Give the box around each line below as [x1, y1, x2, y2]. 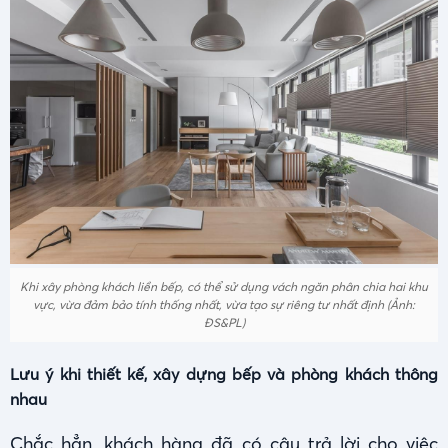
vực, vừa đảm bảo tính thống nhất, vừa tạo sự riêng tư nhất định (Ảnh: [33, 297, 415, 313]
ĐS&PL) [203, 315, 245, 331]
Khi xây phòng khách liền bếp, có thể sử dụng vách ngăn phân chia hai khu [20, 279, 428, 295]
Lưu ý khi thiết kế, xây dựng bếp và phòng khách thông [10, 364, 438, 385]
